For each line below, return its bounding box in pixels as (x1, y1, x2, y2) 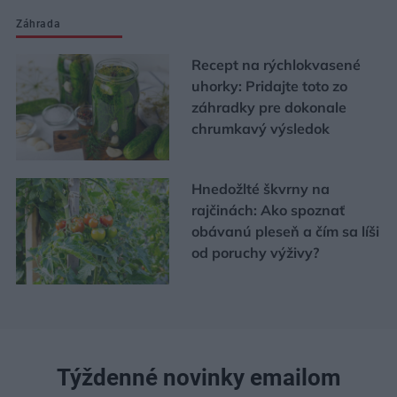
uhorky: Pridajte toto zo (191, 76, 347, 95)
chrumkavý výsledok (191, 119, 330, 137)
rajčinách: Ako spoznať (191, 200, 345, 219)
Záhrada (16, 17, 61, 30)
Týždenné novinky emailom (56, 363, 341, 391)
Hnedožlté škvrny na (191, 179, 330, 198)
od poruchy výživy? (191, 243, 319, 261)
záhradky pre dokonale (191, 97, 346, 116)
